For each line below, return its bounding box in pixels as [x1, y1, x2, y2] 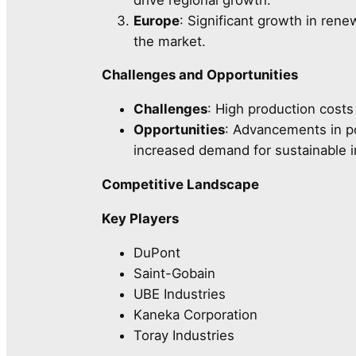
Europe [133, 12, 180, 29]
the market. [133, 33, 206, 49]
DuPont [133, 244, 180, 261]
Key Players [102, 210, 179, 226]
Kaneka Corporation [133, 306, 257, 323]
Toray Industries [133, 327, 234, 343]
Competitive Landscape [102, 176, 259, 193]
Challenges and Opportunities [102, 67, 298, 83]
